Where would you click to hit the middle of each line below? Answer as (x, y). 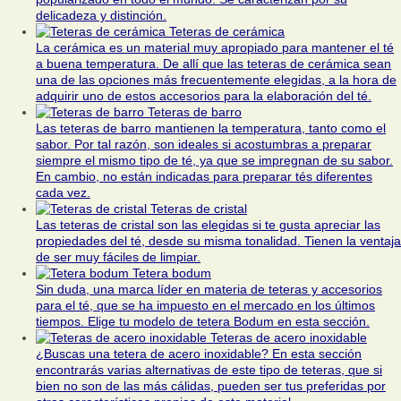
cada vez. (63, 193)
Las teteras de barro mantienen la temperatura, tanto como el (211, 128)
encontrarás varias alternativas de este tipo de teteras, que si (209, 370)
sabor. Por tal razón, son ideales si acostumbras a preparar (204, 145)
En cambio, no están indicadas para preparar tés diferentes (204, 177)
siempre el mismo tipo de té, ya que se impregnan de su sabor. (214, 161)
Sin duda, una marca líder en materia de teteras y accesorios (209, 290)
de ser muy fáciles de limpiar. (118, 257)
